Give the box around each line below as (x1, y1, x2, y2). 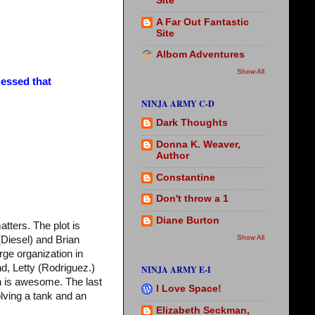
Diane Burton (156, 215, 219, 226)
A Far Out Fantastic (156, 16, 249, 27)
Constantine (156, 172, 215, 183)
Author (156, 150, 189, 161)
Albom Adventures (156, 49, 245, 60)
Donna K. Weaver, (156, 139, 240, 150)
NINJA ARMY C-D (141, 97, 214, 110)
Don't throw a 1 (156, 193, 229, 205)
